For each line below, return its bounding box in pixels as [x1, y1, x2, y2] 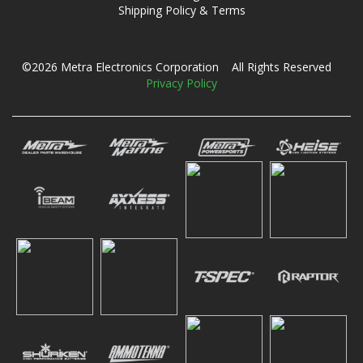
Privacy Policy [146, 75, 217, 91]
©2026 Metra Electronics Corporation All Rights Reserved [22, 59, 341, 75]
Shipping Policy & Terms [117, 2, 246, 18]
